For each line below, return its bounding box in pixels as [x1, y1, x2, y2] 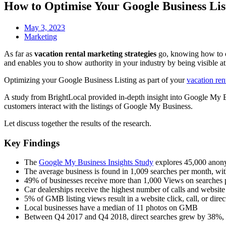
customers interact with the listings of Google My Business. [4, 101, 193, 110]
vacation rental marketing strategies [34, 49, 156, 58]
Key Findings [4, 137, 60, 148]
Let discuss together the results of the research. [4, 119, 151, 128]
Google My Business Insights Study [39, 158, 153, 167]
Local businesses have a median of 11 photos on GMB [24, 203, 198, 212]
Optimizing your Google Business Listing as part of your [4, 75, 187, 84]
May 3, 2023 [24, 23, 65, 32]
